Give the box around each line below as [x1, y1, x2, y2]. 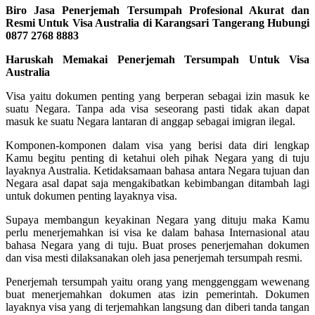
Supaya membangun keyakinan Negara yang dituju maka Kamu [6, 213, 309, 226]
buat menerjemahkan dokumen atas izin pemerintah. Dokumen [6, 288, 309, 300]
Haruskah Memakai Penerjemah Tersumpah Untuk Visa [6, 53, 309, 65]
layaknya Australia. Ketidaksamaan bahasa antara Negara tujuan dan [6, 164, 309, 176]
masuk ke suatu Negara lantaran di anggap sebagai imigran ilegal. [6, 115, 295, 127]
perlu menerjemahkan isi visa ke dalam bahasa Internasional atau [6, 226, 309, 238]
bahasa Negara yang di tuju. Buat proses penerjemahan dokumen [6, 238, 309, 251]
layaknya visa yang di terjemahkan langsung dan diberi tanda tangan [6, 300, 309, 313]
